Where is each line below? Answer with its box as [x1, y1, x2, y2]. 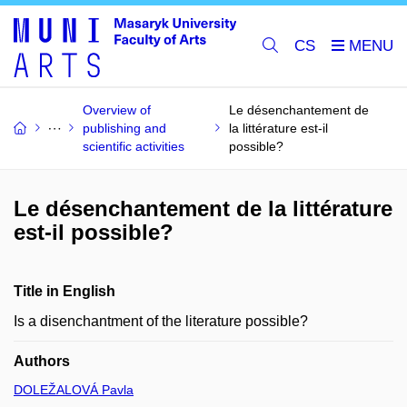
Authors [14, 353, 70, 369]
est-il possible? [14, 220, 174, 244]
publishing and [83, 121, 166, 135]
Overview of [83, 103, 151, 117]
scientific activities [83, 139, 184, 154]
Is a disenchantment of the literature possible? [14, 313, 308, 329]
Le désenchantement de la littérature [14, 196, 392, 221]
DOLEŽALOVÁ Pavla [14, 382, 134, 397]
